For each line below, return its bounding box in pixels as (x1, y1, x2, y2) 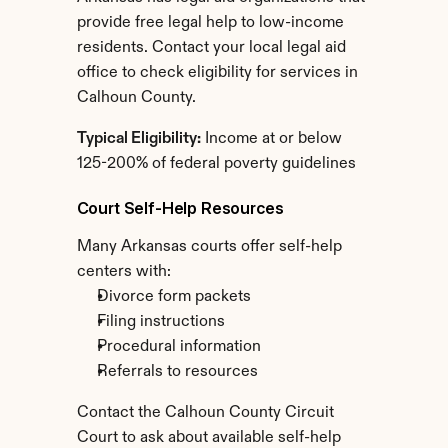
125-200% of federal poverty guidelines (76, 156, 356, 172)
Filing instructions (96, 314, 225, 330)
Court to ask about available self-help (76, 430, 341, 446)
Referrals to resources (96, 364, 258, 380)
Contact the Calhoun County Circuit (76, 405, 334, 421)
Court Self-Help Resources (76, 198, 284, 218)
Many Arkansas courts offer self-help (76, 239, 342, 255)
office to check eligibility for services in (76, 65, 358, 81)
